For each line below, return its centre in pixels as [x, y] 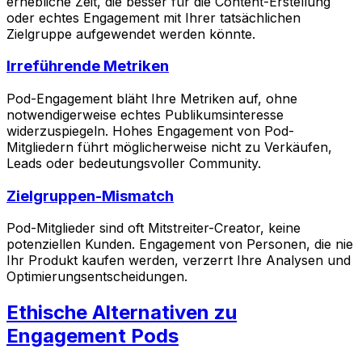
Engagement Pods [93, 336]
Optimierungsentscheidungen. [97, 277]
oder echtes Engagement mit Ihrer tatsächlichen [154, 17]
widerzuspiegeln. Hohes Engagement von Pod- [150, 131]
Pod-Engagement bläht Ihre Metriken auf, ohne [152, 99]
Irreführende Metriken [88, 66]
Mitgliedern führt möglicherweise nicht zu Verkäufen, [169, 147]
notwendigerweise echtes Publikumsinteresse [145, 115]
